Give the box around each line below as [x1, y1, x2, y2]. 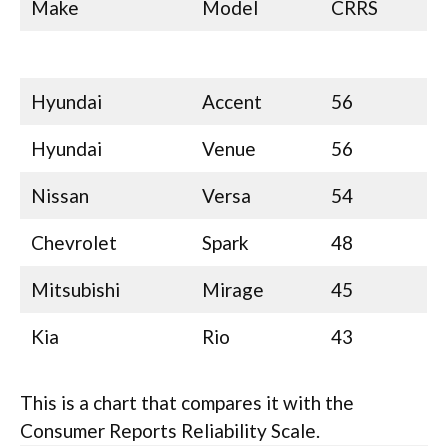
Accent [201, 89, 262, 113]
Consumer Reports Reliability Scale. [20, 419, 320, 443]
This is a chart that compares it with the [20, 391, 354, 415]
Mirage [201, 277, 264, 301]
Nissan [30, 183, 89, 207]
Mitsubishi [30, 277, 120, 301]
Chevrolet [30, 230, 117, 254]
